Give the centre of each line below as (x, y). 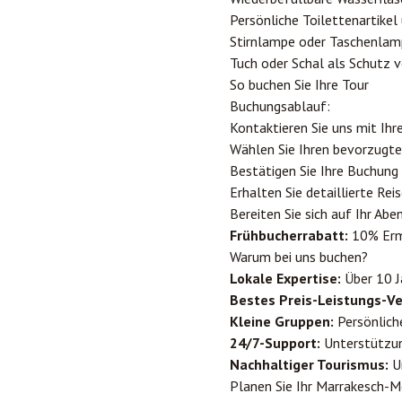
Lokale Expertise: (285, 278)
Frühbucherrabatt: (289, 235)
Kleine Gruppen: (282, 321)
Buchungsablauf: (280, 106)
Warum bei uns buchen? (299, 257)
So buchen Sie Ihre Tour (299, 84)
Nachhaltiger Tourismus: (309, 364)
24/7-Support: (275, 343)
